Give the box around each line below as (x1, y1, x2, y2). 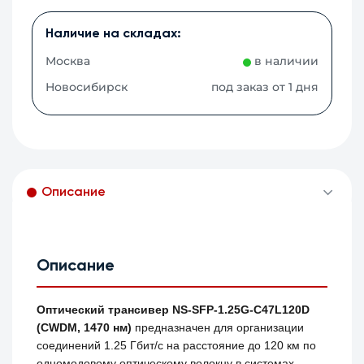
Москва (45, 54, 91, 69)
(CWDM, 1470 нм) (37, 321, 132, 335)
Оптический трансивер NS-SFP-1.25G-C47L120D (37, 303, 310, 317)
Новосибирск (45, 80, 128, 95)
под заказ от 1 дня (210, 80, 318, 95)
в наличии (253, 54, 318, 69)
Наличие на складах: (45, 28, 182, 41)
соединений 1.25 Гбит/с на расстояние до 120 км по (37, 339, 317, 353)
